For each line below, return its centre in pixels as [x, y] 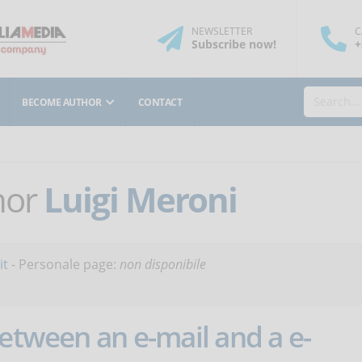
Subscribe [218, 44]
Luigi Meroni [141, 200]
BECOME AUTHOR [62, 102]
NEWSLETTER [221, 31]
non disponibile [163, 264]
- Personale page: [64, 264]
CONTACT [160, 102]
